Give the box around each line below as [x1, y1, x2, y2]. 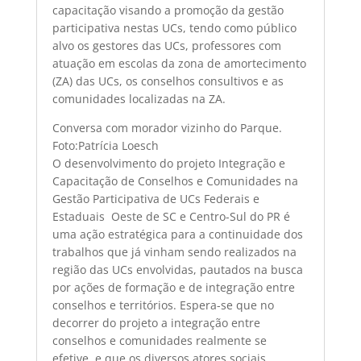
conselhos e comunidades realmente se [52, 333, 267, 348]
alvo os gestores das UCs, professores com [52, 38, 281, 53]
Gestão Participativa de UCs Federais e [52, 191, 259, 206]
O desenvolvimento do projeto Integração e [52, 156, 285, 171]
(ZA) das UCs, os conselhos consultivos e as [52, 73, 284, 89]
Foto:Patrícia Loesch [52, 138, 159, 153]
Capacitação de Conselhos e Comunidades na [52, 173, 298, 189]
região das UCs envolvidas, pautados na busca [52, 262, 303, 277]
